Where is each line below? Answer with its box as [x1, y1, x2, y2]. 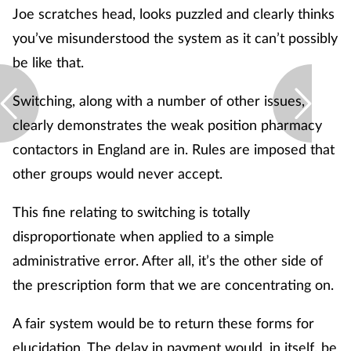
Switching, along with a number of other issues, [13, 92, 305, 110]
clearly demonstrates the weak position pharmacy [13, 116, 322, 134]
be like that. [13, 53, 84, 71]
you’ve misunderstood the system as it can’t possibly [13, 29, 338, 47]
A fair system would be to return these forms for [13, 314, 314, 332]
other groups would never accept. [13, 165, 223, 183]
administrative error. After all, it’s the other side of [13, 251, 323, 270]
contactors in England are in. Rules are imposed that [13, 140, 335, 158]
